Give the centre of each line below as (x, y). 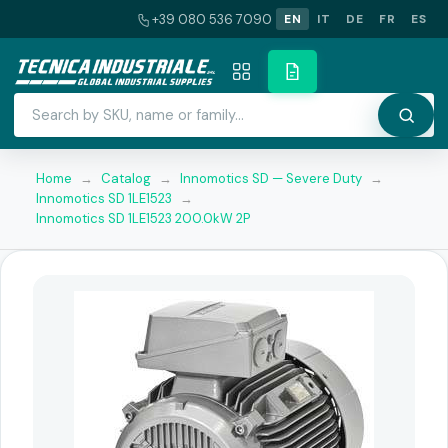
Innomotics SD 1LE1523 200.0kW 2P (143, 218)
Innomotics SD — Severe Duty (271, 178)
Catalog (126, 178)
